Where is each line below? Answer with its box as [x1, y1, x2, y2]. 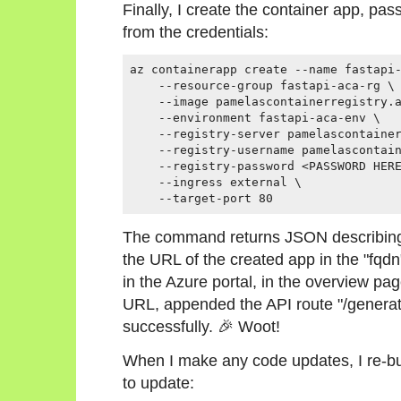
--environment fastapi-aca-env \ [130, 110, 380, 124]
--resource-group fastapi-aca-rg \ [130, 78, 395, 92]
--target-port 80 [130, 191, 273, 205]
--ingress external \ [130, 175, 302, 189]
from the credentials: [123, 21, 269, 41]
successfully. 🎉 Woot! [123, 317, 280, 336]
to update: [123, 373, 194, 393]
